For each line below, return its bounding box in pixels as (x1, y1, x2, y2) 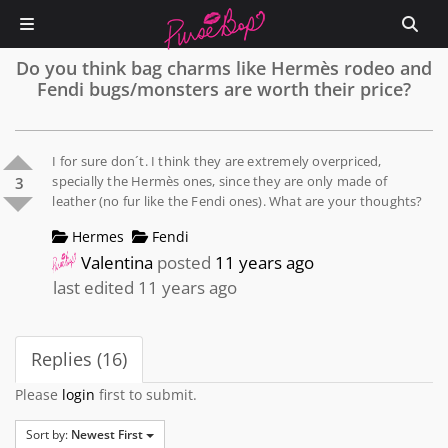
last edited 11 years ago (53, 275, 238, 299)
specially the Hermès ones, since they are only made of (52, 172, 388, 190)
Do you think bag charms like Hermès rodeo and (16, 56, 432, 80)
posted (153, 250, 216, 274)
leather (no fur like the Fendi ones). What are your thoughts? (52, 192, 423, 210)
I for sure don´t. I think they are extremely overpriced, (52, 152, 382, 170)
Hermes (68, 226, 125, 246)
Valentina (81, 250, 154, 274)
